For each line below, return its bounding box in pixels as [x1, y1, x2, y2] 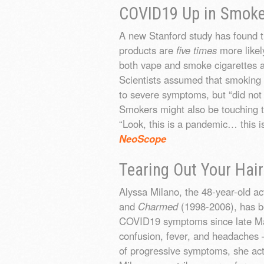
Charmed [138, 199, 178, 214]
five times [176, 43, 217, 58]
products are [119, 43, 176, 58]
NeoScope [119, 131, 166, 146]
